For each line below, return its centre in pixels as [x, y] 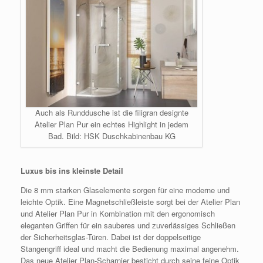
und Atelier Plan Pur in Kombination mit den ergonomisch [118, 214]
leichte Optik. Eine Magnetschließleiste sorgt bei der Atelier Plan [130, 202]
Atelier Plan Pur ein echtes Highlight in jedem [112, 124]
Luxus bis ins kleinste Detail [72, 171]
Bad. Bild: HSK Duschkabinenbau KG [112, 136]
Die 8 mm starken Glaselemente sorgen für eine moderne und [125, 190]
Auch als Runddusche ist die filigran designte [112, 113]
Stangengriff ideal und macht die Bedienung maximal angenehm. [130, 249]
